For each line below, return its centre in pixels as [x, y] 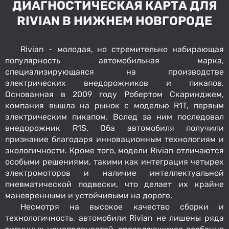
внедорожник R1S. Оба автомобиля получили [114, 128]
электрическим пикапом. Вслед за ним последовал [114, 117]
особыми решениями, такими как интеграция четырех [114, 162]
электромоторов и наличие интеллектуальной [114, 173]
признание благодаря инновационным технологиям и [114, 139]
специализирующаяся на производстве [114, 72]
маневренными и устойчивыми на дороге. [89, 195]
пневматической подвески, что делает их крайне [114, 184]
